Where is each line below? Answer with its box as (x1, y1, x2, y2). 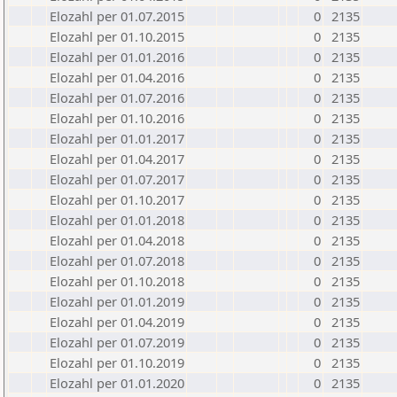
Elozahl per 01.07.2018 (50, 252, 184, 269)
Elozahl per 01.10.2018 (50, 272, 184, 290)
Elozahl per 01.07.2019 (50, 333, 184, 351)
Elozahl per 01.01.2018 (50, 211, 184, 229)
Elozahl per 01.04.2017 (50, 150, 184, 167)
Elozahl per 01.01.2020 (50, 374, 184, 392)
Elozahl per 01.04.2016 (50, 68, 184, 86)
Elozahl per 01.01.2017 (50, 129, 184, 147)
